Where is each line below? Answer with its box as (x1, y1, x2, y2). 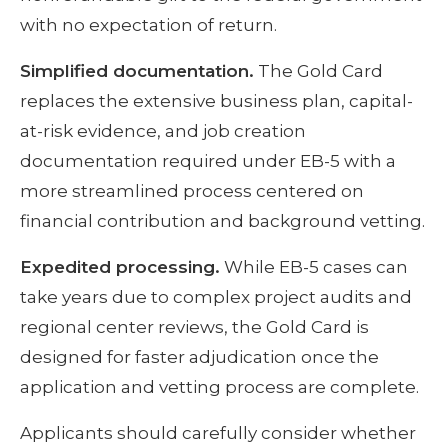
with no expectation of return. (20, 15, 277, 36)
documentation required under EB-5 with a (20, 151, 396, 172)
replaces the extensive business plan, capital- (20, 91, 413, 112)
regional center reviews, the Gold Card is (20, 317, 369, 338)
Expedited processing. (20, 257, 220, 278)
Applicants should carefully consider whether (20, 423, 416, 444)
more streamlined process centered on (20, 181, 364, 202)
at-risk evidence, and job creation (20, 121, 306, 142)
